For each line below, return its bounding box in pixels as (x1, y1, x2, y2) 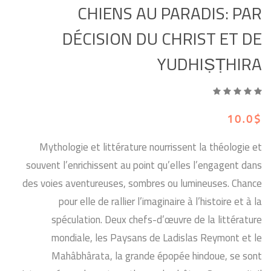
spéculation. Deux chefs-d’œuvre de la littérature (51, 210, 262, 229)
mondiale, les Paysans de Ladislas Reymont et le (51, 228, 262, 247)
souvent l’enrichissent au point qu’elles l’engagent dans (26, 155, 262, 175)
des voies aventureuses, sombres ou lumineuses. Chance (22, 174, 262, 193)
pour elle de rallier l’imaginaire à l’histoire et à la (59, 192, 262, 211)
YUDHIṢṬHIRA (157, 48, 262, 80)
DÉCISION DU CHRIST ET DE (62, 23, 262, 54)
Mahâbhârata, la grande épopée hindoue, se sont (51, 246, 262, 266)
